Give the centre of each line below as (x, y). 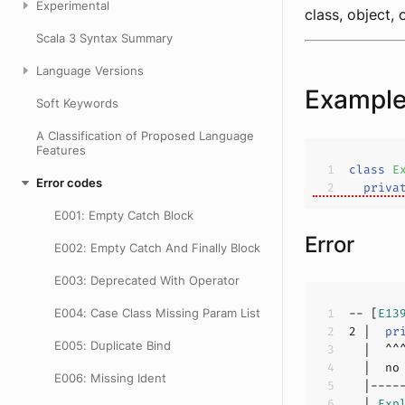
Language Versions (90, 71)
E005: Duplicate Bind (113, 345)
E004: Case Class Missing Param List (157, 313)
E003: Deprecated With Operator (147, 280)
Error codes (69, 183)
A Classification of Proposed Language (145, 136)
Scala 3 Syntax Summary (104, 38)
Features (61, 150)
